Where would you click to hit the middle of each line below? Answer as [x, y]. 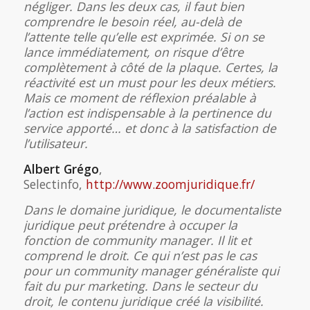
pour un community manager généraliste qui [151, 270]
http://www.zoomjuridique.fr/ [170, 184]
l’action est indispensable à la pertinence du [147, 113]
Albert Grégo [61, 168]
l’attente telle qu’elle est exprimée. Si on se [144, 37]
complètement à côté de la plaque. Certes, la [150, 67]
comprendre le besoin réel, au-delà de [132, 22]
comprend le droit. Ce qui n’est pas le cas [140, 255]
